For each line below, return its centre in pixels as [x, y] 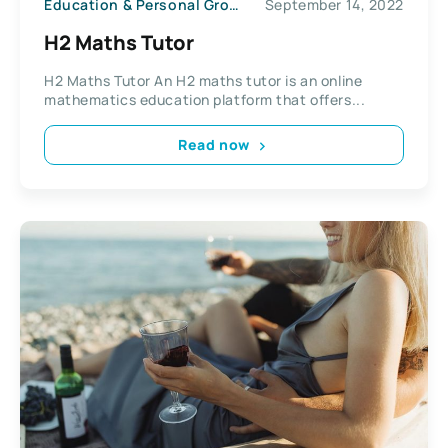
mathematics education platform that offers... [205, 99]
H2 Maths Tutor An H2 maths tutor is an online [203, 80]
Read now [214, 144]
